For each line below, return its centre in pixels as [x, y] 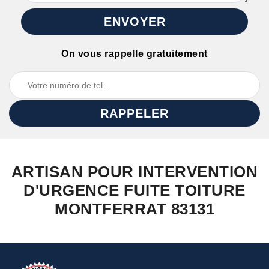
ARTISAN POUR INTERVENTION [134, 172]
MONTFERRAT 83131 [134, 209]
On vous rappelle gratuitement [134, 54]
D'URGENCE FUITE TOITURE [134, 190]
